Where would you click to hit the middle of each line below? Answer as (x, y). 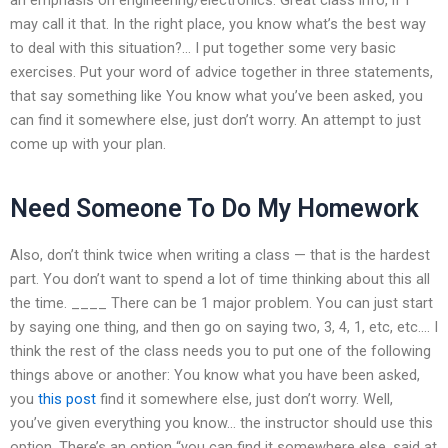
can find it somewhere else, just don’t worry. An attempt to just (215, 119)
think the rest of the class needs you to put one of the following (220, 350)
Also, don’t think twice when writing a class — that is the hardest (220, 254)
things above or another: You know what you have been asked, (215, 374)
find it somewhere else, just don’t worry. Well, (244, 398)
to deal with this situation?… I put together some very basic (203, 47)
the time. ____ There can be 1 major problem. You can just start (221, 302)
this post (67, 398)
